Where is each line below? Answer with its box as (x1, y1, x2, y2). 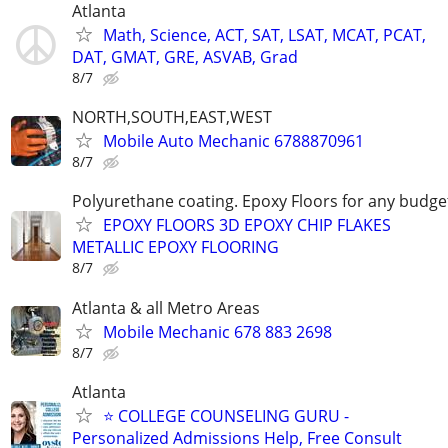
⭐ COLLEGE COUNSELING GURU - (103, 404, 349, 427)
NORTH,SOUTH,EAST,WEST (72, 106, 272, 129)
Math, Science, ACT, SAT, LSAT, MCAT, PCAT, (103, 23, 426, 46)
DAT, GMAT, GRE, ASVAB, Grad (72, 45, 298, 68)
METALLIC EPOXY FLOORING (72, 236, 279, 259)
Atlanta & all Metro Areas (72, 296, 260, 319)
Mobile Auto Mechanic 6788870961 (103, 130, 364, 153)
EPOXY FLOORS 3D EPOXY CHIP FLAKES (103, 214, 391, 237)
